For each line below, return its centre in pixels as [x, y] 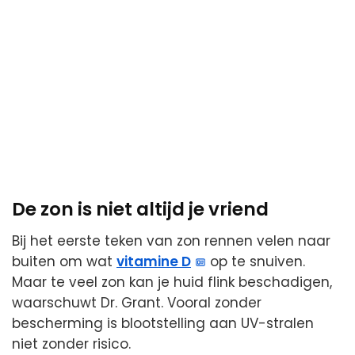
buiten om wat [64, 262]
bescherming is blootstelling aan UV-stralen [163, 324]
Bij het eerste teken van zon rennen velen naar [171, 241]
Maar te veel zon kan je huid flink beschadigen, [172, 282]
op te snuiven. [256, 262]
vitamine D [154, 262]
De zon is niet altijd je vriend [140, 209]
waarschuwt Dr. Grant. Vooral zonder [137, 303]
